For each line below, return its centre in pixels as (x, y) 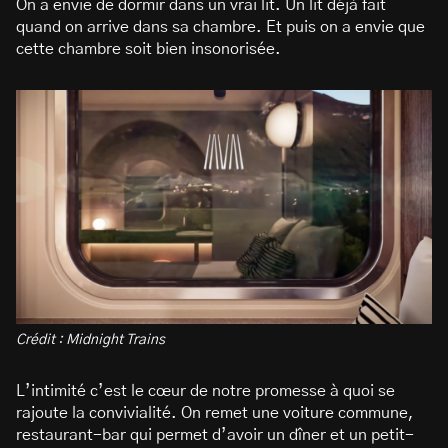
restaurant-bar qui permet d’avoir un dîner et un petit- (215, 435)
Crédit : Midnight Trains (90, 340)
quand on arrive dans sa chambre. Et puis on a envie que (220, 27)
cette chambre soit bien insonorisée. (148, 49)
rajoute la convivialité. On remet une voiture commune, (215, 413)
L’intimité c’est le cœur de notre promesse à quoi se (205, 391)
